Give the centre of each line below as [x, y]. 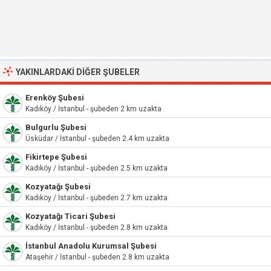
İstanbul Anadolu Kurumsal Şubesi [91, 246]
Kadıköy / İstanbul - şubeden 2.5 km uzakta [96, 168]
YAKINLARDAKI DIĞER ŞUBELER [78, 72]
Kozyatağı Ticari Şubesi [70, 216]
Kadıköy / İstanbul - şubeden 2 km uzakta [93, 109]
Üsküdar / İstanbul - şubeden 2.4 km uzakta [97, 139]
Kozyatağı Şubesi [58, 187]
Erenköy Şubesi [55, 98]
